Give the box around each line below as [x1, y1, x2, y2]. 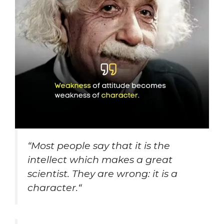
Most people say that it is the [31, 139, 170, 152]
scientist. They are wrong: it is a [27, 167, 177, 180]
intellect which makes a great [27, 153, 172, 166]
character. [27, 181, 78, 194]
